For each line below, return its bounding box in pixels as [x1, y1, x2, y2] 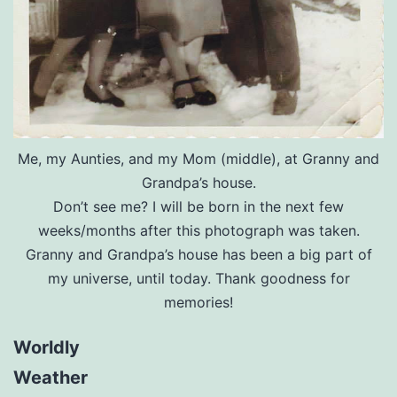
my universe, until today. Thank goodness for [47, 269, 350, 287]
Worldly [13, 336, 80, 358]
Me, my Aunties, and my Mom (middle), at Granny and [18, 149, 379, 167]
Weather [13, 366, 88, 388]
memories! [164, 292, 233, 311]
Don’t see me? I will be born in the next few [53, 197, 344, 215]
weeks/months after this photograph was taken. [37, 221, 360, 239]
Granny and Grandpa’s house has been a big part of [25, 245, 372, 263]
